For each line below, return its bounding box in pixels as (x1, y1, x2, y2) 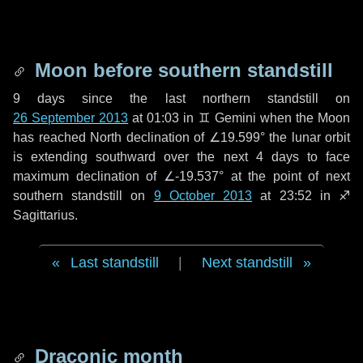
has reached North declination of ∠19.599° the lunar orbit (13, 130, 350, 144)
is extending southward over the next (13, 150, 256, 164)
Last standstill (70, 254, 159, 271)
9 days (13, 92, 66, 105)
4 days (255, 150, 299, 164)
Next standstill (202, 254, 293, 271)
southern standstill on (13, 189, 154, 203)
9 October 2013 (153, 189, 253, 203)
